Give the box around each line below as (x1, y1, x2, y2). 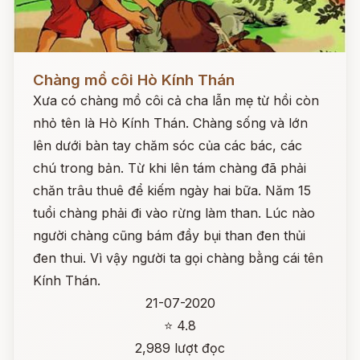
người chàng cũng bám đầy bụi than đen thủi (33, 227, 305, 243)
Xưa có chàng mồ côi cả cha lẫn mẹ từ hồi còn (33, 92, 319, 108)
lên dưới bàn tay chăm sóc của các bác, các (33, 137, 302, 153)
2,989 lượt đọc (135, 340, 225, 356)
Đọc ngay (14, 59, 72, 76)
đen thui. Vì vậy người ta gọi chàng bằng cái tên (33, 250, 323, 266)
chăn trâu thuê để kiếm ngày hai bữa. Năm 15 (33, 182, 311, 198)
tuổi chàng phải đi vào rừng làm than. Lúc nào (33, 205, 315, 221)
